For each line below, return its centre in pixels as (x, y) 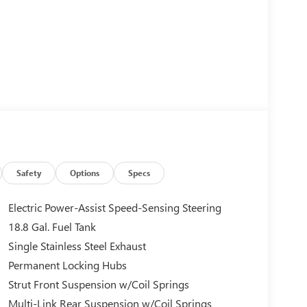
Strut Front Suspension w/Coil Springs (98, 284)
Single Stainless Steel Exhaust (77, 246)
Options (85, 172)
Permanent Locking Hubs (67, 265)
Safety (29, 172)
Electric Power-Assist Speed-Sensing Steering (114, 208)
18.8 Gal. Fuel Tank (52, 227)
